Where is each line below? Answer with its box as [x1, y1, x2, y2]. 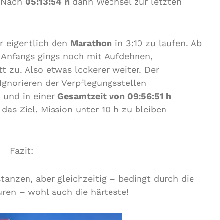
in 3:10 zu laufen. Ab [112, 38, 202, 48]
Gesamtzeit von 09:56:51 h [57, 91, 171, 101]
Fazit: [10, 145, 33, 156]
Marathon [70, 38, 112, 48]
